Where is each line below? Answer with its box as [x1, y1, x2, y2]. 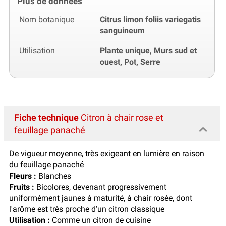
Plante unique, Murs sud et [100, 46, 197, 56]
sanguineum [100, 26, 145, 36]
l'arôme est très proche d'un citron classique [9, 204, 164, 214]
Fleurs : [9, 171, 36, 181]
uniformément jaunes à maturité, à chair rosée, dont [9, 193, 192, 203]
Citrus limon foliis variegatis [100, 15, 201, 25]
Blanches [36, 171, 71, 181]
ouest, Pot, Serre [100, 57, 160, 67]
